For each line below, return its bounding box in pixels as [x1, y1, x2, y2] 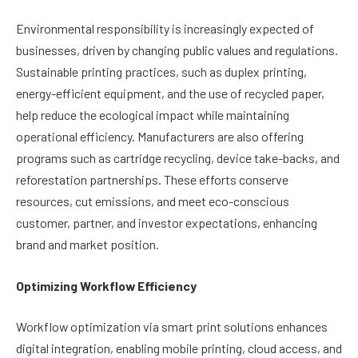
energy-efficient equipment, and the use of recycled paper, [16, 86, 324, 101]
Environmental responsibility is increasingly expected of [16, 21, 314, 37]
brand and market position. [16, 237, 159, 253]
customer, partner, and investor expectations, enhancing [16, 215, 317, 231]
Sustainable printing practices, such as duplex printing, [16, 64, 307, 80]
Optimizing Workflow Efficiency [16, 277, 197, 293]
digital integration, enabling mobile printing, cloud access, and [16, 340, 342, 356]
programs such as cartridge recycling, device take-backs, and [16, 150, 340, 166]
